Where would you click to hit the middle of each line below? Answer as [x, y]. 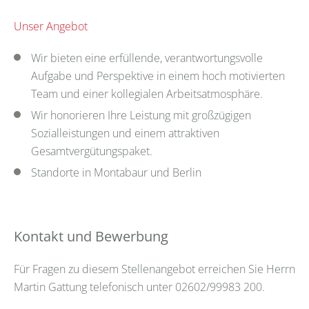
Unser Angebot [51, 26]
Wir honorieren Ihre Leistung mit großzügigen [141, 115]
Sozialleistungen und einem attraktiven [125, 133]
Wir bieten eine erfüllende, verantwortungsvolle [147, 58]
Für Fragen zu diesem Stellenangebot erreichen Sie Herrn [154, 269]
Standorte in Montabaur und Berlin [116, 172]
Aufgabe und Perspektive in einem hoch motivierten [158, 76]
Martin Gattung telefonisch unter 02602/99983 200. [139, 287]
